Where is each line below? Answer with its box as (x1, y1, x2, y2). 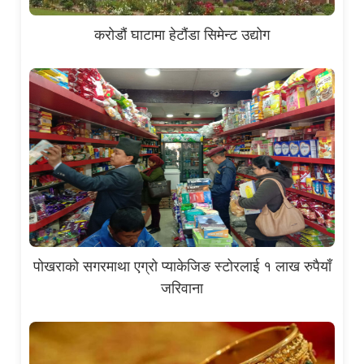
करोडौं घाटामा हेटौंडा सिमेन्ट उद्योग (94, 25, 270, 43)
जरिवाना (161, 279, 203, 297)
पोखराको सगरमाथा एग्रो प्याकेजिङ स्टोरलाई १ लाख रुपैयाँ (32, 257, 331, 275)
